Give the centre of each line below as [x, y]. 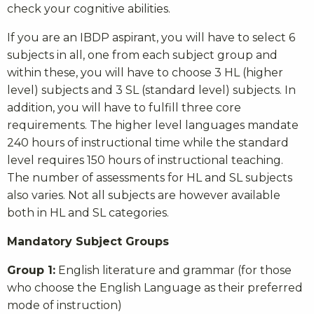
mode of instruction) [64, 305]
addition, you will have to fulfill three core [124, 107]
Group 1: [31, 270]
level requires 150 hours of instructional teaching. [145, 160]
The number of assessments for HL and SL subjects [150, 177]
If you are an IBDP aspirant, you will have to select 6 [151, 37]
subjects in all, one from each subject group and [142, 55]
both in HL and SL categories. [88, 212]
